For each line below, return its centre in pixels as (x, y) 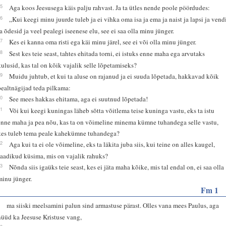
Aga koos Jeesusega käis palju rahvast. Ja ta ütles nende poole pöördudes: (110, 7)
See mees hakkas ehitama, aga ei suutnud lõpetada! (79, 99)
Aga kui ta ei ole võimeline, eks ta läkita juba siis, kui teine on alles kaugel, (112, 144)
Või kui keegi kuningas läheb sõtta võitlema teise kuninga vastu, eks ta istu (112, 110)
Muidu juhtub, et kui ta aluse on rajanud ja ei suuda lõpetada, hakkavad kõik (114, 76)
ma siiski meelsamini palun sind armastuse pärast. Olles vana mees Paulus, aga (113, 205)
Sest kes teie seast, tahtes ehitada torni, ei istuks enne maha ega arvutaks (107, 53)
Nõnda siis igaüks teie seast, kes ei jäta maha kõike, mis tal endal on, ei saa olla (117, 167)
